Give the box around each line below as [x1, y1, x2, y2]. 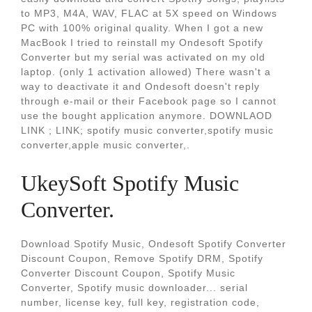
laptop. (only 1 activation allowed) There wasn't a [21, 66, 271, 77]
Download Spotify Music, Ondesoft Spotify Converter [21, 238, 286, 249]
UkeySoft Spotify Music [21, 171, 239, 196]
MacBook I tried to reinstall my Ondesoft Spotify [21, 37, 263, 48]
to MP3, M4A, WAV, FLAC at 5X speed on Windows [21, 8, 277, 19]
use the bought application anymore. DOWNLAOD [21, 110, 272, 121]
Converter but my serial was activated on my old [21, 52, 265, 63]
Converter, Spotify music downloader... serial [21, 282, 248, 293]
